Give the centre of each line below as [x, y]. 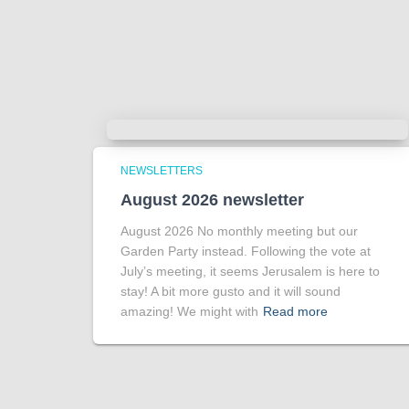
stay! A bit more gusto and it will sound [231, 292]
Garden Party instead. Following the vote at [246, 252]
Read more [295, 312]
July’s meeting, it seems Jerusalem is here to [250, 272]
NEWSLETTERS [162, 171]
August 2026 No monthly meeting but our [239, 231]
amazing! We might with [189, 312]
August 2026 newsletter [212, 200]
